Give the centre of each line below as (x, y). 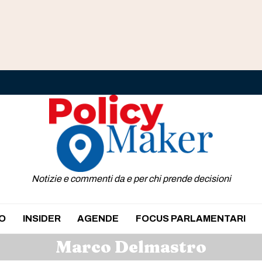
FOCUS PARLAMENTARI (190, 218)
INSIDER (42, 218)
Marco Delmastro (131, 247)
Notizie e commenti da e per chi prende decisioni (131, 178)
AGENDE (98, 218)
